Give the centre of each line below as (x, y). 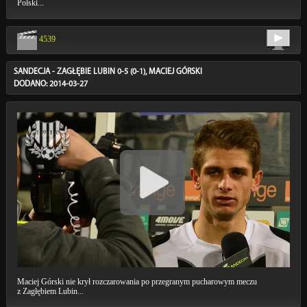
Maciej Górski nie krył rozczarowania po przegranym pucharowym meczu (137, 281)
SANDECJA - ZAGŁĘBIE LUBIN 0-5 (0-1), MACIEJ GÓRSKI (108, 72)
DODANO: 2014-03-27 (50, 85)
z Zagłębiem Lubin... (50, 291)
